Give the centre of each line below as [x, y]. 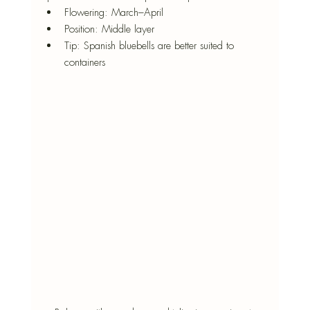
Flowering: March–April [113, 13]
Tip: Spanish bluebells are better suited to [151, 46]
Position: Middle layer [109, 29]
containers [84, 63]
